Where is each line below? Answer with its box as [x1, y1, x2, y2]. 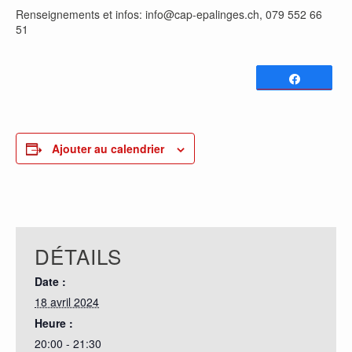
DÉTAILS [35, 241, 122, 270]
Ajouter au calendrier [52, 141, 164, 156]
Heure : [35, 315, 73, 331]
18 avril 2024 [35, 294, 99, 310]
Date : [35, 273, 66, 289]
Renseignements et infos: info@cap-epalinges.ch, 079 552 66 [16, 6, 322, 22]
